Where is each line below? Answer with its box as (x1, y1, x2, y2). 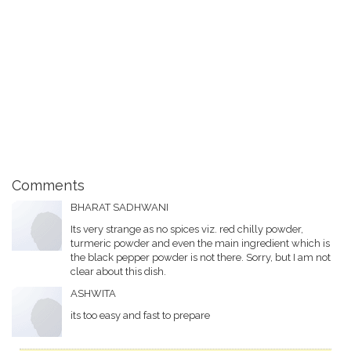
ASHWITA (70, 287, 116, 299)
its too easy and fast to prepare (70, 309, 210, 321)
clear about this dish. (70, 265, 166, 277)
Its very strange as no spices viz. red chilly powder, (70, 223, 303, 235)
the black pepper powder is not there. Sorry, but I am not (70, 251, 331, 263)
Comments (12, 176, 85, 194)
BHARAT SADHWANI (70, 201, 168, 213)
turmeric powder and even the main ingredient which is (70, 237, 330, 249)
